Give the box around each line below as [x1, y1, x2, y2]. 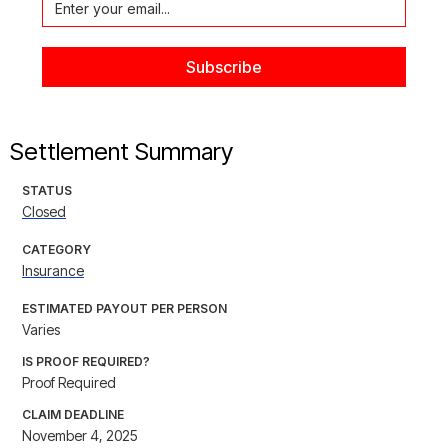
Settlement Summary [10, 137, 233, 167]
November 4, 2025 [22, 427, 138, 445]
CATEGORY [22, 242, 91, 258]
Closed [22, 203, 66, 221]
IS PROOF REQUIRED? [22, 354, 150, 370]
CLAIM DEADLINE [22, 407, 124, 423]
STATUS [22, 183, 72, 199]
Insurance [22, 262, 84, 280]
